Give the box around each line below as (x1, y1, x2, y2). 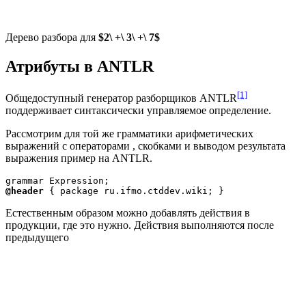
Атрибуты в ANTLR (5, 57, 154, 75)
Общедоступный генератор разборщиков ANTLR (5, 92, 237, 105)
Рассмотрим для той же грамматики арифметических (5, 128, 253, 140)
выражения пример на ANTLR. (5, 152, 152, 165)
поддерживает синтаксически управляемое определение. (5, 105, 271, 117)
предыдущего (5, 232, 69, 244)
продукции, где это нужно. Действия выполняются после (5, 219, 274, 232)
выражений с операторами (5, 140, 133, 152)
